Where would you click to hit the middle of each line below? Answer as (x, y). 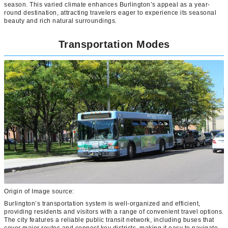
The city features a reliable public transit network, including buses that (109, 220)
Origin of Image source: (40, 192)
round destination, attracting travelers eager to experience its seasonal (110, 12)
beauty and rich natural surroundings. (61, 21)
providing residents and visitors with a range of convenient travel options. (114, 212)
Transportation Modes (114, 44)
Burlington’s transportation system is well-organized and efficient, (102, 204)
